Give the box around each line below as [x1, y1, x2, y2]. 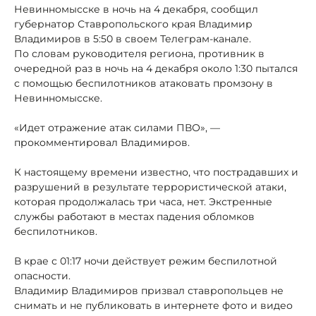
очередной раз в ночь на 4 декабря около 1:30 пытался [14, 61, 298, 75]
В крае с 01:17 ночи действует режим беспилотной [14, 254, 277, 267]
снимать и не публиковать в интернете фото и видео [14, 298, 293, 312]
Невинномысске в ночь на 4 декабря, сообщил [14, 2, 258, 16]
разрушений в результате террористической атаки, [14, 180, 286, 193]
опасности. [14, 269, 71, 282]
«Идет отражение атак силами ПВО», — [14, 121, 220, 134]
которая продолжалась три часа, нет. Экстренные [14, 195, 272, 208]
